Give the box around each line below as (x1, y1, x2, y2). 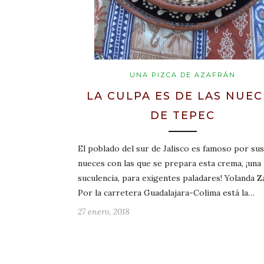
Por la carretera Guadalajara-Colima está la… (78, 187, 255, 199)
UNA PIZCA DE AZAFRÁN (129, 71, 236, 80)
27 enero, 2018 (78, 206, 130, 217)
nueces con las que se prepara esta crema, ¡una (78, 158, 261, 169)
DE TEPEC (150, 109, 215, 123)
